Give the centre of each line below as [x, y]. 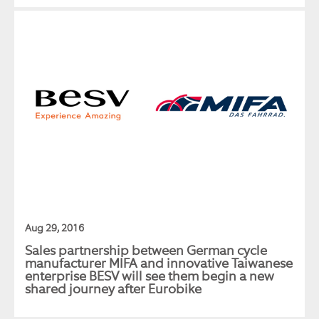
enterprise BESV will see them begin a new [150, 276]
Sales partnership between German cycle [146, 250]
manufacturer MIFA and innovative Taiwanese [159, 263]
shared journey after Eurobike [113, 289]
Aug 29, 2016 [54, 228]
